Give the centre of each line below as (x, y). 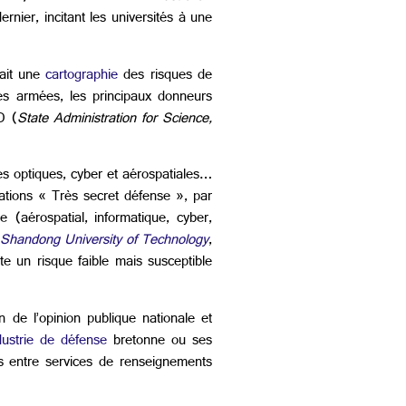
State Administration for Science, (115, 120)
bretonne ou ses (159, 342)
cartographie (82, 76)
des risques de (165, 76)
